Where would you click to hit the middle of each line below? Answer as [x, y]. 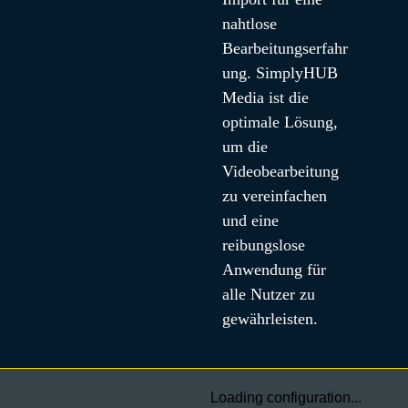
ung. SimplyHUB [280, 73]
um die [245, 147]
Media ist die [265, 97]
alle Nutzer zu [268, 294]
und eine [250, 220]
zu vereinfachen [274, 196]
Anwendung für [274, 270]
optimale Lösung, [280, 122]
